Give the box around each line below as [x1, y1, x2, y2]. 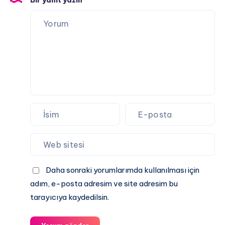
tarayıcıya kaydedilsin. [30, 192, 109, 202]
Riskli [30, 19, 46, 28]
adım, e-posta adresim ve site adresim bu [30, 179, 178, 189]
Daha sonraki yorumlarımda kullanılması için [46, 165, 199, 175]
